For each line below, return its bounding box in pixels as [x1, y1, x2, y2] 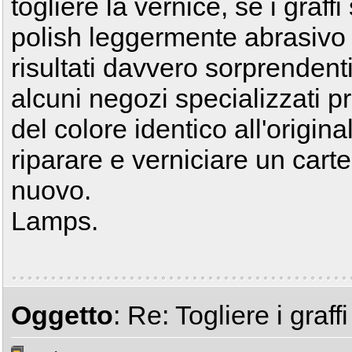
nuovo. [11, 175, 91, 205]
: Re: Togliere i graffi [113, 300, 348, 330]
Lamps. [11, 206, 98, 236]
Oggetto [11, 300, 113, 330]
